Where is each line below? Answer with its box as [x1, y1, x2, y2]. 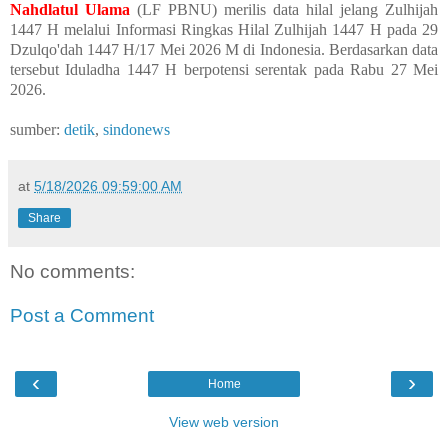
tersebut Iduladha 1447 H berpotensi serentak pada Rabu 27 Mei [10, 61, 438, 79]
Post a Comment [10, 305, 154, 327]
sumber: [10, 121, 64, 139]
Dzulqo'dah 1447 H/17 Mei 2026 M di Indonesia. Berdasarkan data [10, 41, 438, 59]
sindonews [103, 121, 170, 139]
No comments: [10, 261, 135, 283]
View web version [169, 414, 279, 431]
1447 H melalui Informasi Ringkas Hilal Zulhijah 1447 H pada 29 [10, 21, 438, 39]
